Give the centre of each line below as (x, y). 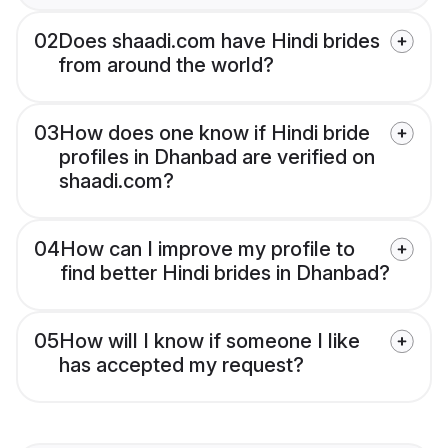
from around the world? (166, 65)
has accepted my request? (181, 365)
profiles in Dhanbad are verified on (217, 157)
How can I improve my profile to (207, 249)
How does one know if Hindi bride (214, 133)
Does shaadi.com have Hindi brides (219, 41)
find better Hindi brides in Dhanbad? (225, 273)
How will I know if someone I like (209, 341)
